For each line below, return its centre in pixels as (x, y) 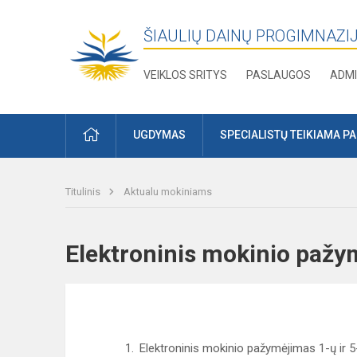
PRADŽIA (121, 134)
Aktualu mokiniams (168, 192)
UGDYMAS (159, 135)
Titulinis (84, 192)
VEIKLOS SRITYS (186, 75)
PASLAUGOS (279, 75)
